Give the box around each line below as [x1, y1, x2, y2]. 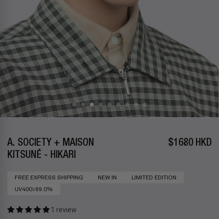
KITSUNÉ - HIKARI [7, 150, 76, 161]
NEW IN [98, 174, 117, 180]
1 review [51, 205, 77, 214]
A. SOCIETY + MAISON [7, 138, 94, 149]
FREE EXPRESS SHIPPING [15, 174, 83, 180]
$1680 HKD [168, 138, 212, 149]
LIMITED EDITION [131, 174, 176, 180]
